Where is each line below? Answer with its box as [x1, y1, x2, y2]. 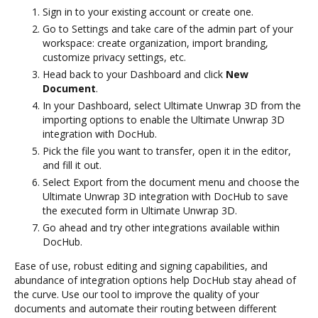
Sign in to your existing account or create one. [43, 4, 253, 18]
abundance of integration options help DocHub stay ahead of [14, 273, 296, 287]
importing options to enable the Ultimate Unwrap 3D [43, 112, 285, 126]
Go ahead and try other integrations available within [43, 220, 280, 234]
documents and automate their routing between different [14, 301, 277, 315]
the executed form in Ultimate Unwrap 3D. [43, 203, 237, 217]
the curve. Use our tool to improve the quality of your [14, 287, 259, 301]
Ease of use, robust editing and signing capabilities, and [14, 258, 268, 273]
